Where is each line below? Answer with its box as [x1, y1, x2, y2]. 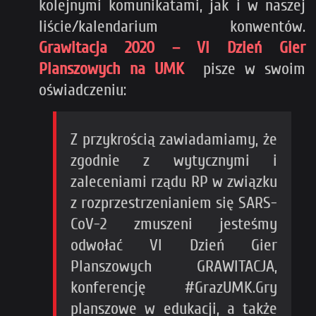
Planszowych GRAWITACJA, [71, 256, 277, 276]
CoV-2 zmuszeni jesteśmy [71, 214, 277, 233]
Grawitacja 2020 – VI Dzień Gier [39, 37, 305, 57]
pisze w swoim [184, 59, 306, 78]
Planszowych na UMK [39, 59, 185, 78]
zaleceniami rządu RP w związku [71, 171, 277, 191]
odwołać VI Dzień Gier [71, 235, 277, 255]
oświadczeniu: [39, 80, 126, 99]
